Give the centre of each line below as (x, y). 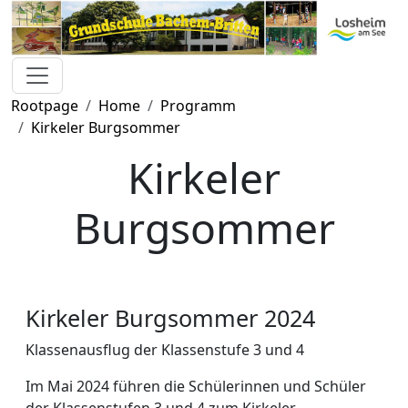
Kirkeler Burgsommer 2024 (170, 317)
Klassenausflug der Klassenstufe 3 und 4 (165, 349)
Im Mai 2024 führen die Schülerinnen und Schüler (196, 386)
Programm (198, 105)
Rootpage (45, 105)
